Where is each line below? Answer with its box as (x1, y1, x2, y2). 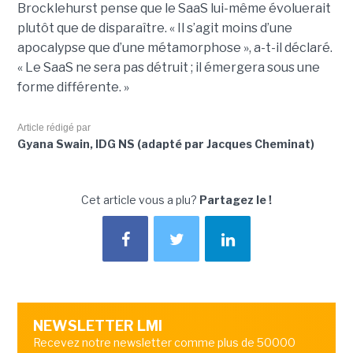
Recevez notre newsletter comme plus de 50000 (32, 336, 295, 350)
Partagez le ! (199, 193, 272, 207)
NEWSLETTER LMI (32, 318, 162, 335)
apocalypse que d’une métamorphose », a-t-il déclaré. (17, 40, 333, 56)
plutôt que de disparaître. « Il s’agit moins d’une (17, 20, 292, 36)
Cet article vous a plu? (81, 193, 199, 207)
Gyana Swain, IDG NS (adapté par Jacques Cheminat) (17, 137, 314, 151)
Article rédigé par (17, 122, 91, 134)
